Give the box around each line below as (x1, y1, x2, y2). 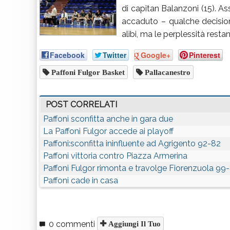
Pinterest (189, 50, 220, 60)
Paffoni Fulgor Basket (49, 68, 125, 76)
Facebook (50, 50, 85, 60)
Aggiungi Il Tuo (106, 220, 161, 227)
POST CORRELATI (46, 100, 117, 109)
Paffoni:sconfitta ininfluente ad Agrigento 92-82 (43, 139, 221, 148)
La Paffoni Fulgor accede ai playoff (43, 126, 174, 136)
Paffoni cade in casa (43, 176, 118, 185)
